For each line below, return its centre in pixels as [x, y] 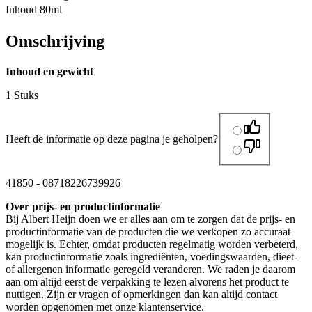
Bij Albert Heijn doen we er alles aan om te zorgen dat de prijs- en [150, 219]
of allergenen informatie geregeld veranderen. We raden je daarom [150, 269]
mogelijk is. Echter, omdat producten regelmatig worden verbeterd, [152, 244]
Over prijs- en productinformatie [83, 206]
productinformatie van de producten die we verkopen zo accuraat [148, 231]
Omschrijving [55, 41]
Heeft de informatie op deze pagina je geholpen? [112, 139]
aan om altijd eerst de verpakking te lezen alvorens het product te [147, 281]
